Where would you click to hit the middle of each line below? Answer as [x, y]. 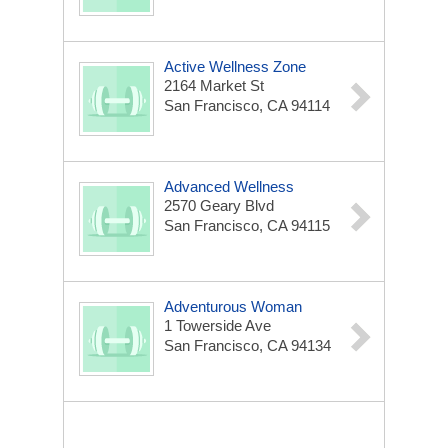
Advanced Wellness [229, 186]
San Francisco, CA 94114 [247, 105]
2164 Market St [214, 85]
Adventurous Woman [233, 306]
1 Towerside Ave [217, 325]
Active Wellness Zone [235, 66]
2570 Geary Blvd [219, 205]
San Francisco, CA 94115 [247, 225]
